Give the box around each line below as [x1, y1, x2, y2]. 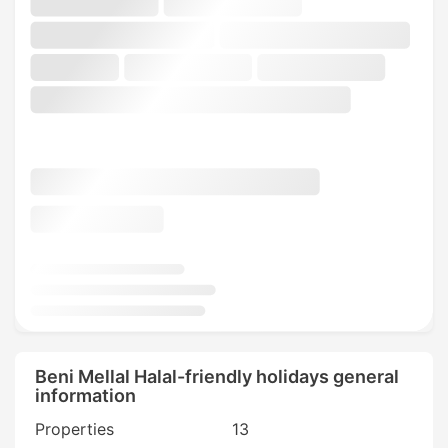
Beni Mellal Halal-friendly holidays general [35, 365, 399, 387]
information [35, 384, 136, 406]
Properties [35, 418, 114, 439]
